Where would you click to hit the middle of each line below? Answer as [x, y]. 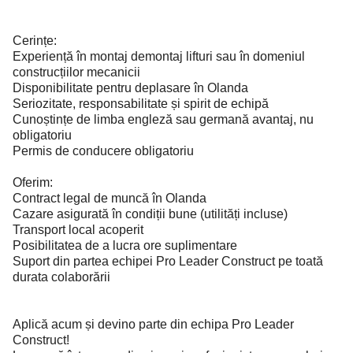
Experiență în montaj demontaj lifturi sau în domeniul [159, 56]
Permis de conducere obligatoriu [103, 151]
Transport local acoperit [78, 230]
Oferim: [33, 182]
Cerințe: [35, 41]
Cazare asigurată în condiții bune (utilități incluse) [150, 214]
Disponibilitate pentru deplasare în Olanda [130, 88]
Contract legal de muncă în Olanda [110, 198]
